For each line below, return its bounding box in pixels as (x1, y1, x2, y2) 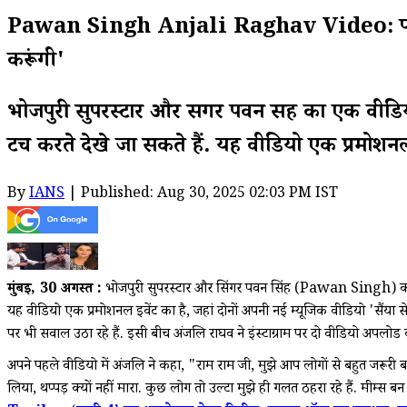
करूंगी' (7, 45, 65, 80)
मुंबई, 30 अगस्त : (7, 278, 102, 302)
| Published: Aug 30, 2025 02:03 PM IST (65, 183, 338, 206)
